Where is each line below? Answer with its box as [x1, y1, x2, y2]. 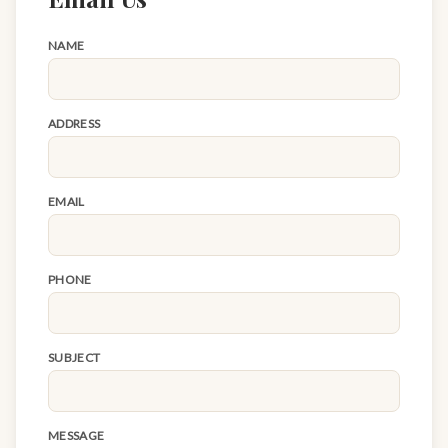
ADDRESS [48, 116, 101, 132]
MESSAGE [48, 428, 105, 444]
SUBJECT [48, 350, 101, 366]
